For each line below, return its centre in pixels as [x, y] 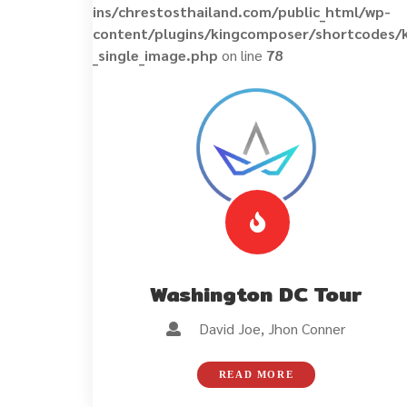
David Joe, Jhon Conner [263, 328]
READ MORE [256, 374]
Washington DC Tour [256, 294]
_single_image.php [155, 55]
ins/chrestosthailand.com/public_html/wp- [242, 11]
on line [242, 55]
